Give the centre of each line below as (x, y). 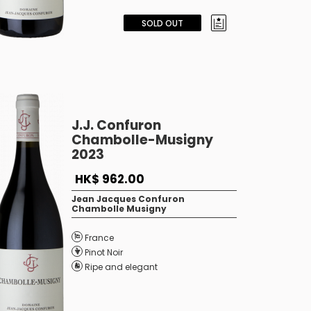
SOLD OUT (162, 23)
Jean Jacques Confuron (128, 199)
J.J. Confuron (116, 125)
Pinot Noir (103, 252)
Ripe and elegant (121, 267)
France (99, 238)
